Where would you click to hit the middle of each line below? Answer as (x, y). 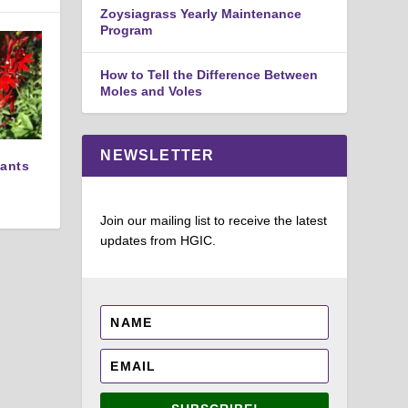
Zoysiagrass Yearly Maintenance (201, 13)
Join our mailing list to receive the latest (214, 220)
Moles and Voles (152, 91)
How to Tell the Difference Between (209, 74)
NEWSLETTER (158, 155)
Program (127, 30)
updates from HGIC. (158, 240)
